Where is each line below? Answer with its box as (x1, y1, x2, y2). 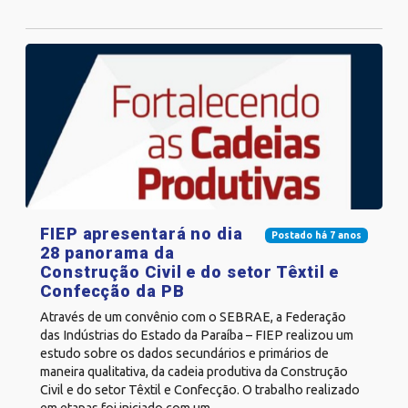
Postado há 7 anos (270, 229, 362, 241)
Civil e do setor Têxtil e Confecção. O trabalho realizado (40, 382, 360, 397)
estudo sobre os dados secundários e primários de (40, 345, 329, 361)
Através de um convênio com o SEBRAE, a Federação (40, 309, 346, 324)
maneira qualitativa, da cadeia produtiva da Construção (40, 363, 348, 379)
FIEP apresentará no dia (40, 223, 243, 243)
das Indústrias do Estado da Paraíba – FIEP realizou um (40, 327, 353, 342)
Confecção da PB (40, 280, 185, 301)
